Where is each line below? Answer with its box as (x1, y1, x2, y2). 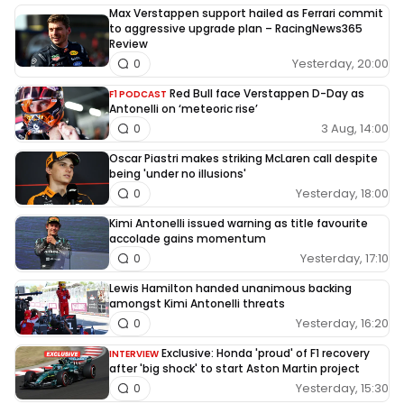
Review (109, 35, 148, 51)
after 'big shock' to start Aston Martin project (109, 360, 360, 376)
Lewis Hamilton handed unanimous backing (109, 280, 352, 296)
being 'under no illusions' (109, 165, 246, 181)
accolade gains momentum (109, 230, 266, 246)
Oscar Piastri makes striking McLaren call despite (109, 150, 378, 166)
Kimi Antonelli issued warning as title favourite (109, 215, 368, 231)
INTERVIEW (109, 346, 159, 361)
